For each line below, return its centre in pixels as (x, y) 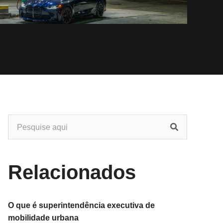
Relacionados (72, 172)
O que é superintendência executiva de (81, 205)
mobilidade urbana (43, 218)
